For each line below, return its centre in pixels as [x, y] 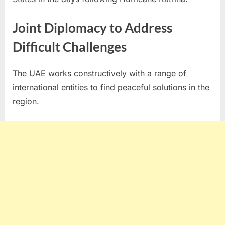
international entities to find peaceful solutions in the [111, 88]
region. [26, 102]
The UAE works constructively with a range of [99, 74]
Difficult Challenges [70, 46]
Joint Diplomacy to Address [92, 27]
